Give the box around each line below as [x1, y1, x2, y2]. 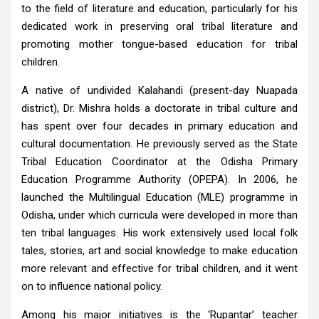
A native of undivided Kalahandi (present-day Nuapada [21, 83, 298, 97]
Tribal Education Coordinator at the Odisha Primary [21, 155, 298, 168]
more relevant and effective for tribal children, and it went [21, 261, 298, 275]
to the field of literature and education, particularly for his [21, 1, 298, 15]
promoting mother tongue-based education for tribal [21, 37, 298, 51]
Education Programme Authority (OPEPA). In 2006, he [21, 172, 298, 186]
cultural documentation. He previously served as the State [21, 137, 298, 150]
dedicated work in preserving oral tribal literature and [21, 19, 298, 33]
